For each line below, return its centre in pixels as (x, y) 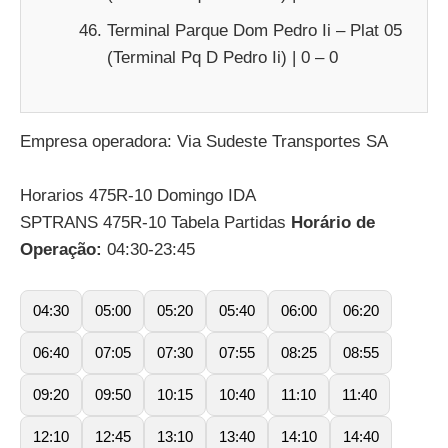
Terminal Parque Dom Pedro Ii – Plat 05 (254, 30)
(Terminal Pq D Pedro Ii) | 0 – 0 (222, 57)
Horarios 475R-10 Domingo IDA (138, 195)
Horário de (333, 222)
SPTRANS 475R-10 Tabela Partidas (155, 222)
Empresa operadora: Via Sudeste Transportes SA (204, 141)
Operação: (61, 249)
